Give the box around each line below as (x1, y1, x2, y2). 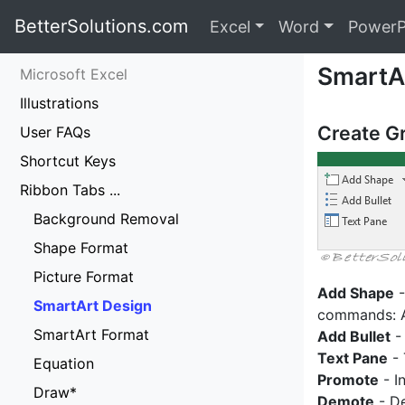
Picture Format (33, 268, 134, 286)
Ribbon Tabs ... (20, 181, 120, 199)
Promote (317, 370, 379, 389)
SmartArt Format (33, 325, 149, 344)
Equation (33, 354, 94, 372)
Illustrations (20, 94, 99, 112)
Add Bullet (317, 326, 391, 345)
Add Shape (317, 283, 394, 302)
